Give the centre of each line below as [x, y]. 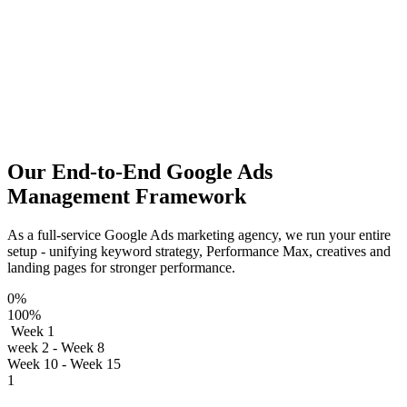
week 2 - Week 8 [56, 348]
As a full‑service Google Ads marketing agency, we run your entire [199, 235]
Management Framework [127, 197]
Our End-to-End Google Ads [140, 172]
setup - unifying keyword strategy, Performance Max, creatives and [199, 252]
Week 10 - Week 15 [64, 364]
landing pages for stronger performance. [121, 268]
